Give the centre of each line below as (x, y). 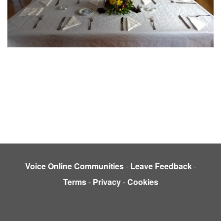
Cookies (143, 182)
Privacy (107, 182)
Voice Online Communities (74, 166)
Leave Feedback (161, 166)
